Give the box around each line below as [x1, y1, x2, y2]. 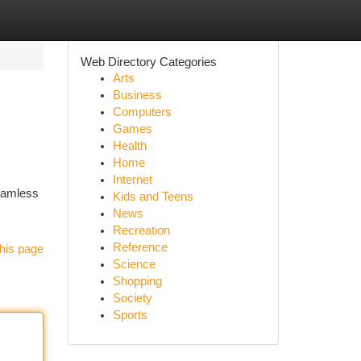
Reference [112, 241, 168, 254]
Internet [112, 173, 152, 186]
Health [112, 139, 147, 152]
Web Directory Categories [80, 55, 217, 68]
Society [112, 292, 152, 305]
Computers [112, 106, 172, 118]
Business [112, 89, 162, 102]
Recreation [112, 224, 170, 237]
